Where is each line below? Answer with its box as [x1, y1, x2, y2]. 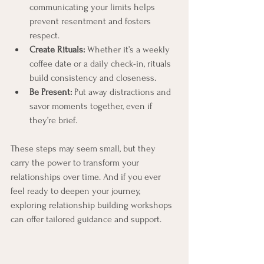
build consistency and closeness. [29, 72, 156, 83]
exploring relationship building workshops [11, 199, 174, 210]
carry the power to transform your [11, 157, 141, 168]
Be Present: [29, 86, 72, 97]
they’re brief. [29, 114, 77, 126]
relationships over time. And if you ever [11, 171, 163, 182]
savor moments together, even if [29, 100, 154, 111]
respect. [29, 29, 60, 41]
